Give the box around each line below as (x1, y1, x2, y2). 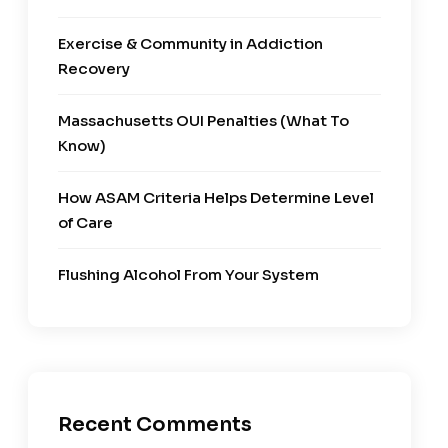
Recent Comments (57, 411, 252, 437)
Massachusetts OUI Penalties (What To (57, 110, 349, 130)
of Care (57, 212, 113, 232)
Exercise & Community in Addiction (57, 33, 323, 53)
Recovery (57, 58, 130, 78)
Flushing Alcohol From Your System (57, 264, 319, 284)
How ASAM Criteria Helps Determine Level (57, 187, 374, 207)
